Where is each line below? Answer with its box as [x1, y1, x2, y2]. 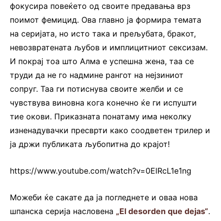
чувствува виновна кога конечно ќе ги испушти [10, 98, 197, 108]
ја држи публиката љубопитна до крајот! [10, 139, 170, 149]
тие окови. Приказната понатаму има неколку [10, 111, 191, 122]
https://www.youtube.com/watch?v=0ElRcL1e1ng [10, 166, 191, 176]
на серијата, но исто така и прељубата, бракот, [10, 29, 196, 39]
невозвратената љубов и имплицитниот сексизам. [10, 42, 208, 53]
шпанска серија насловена [10, 206, 116, 217]
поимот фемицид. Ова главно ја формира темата [10, 15, 201, 25]
